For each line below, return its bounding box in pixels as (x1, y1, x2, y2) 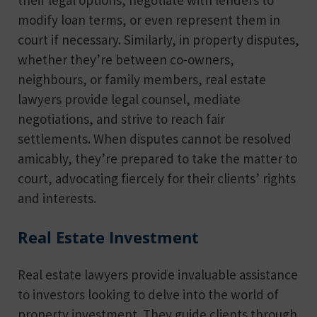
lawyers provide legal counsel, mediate (18, 90, 241, 108)
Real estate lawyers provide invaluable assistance (18, 265, 298, 283)
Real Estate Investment (18, 226, 199, 248)
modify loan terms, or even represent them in (18, 11, 280, 28)
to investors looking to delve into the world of (18, 285, 279, 303)
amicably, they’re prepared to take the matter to (18, 149, 297, 167)
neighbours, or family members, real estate (18, 70, 266, 88)
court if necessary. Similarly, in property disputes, (18, 30, 299, 48)
